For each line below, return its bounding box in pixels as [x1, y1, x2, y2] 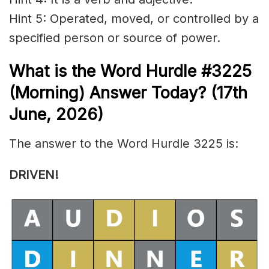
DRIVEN [9, 168, 55, 183]
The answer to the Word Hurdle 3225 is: [9, 136, 238, 151]
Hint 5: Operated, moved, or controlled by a [9, 11, 259, 26]
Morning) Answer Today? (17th [15, 83, 247, 103]
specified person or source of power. [9, 30, 220, 45]
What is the [9, 61, 100, 82]
